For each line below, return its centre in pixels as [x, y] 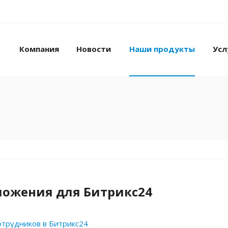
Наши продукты [162, 49]
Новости [93, 49]
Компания [39, 49]
